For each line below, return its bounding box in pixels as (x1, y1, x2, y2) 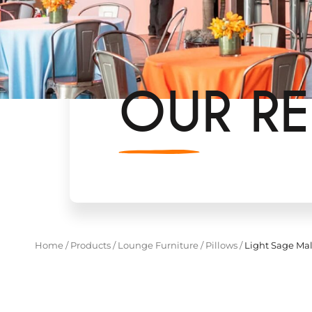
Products (70, 240, 111, 251)
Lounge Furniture (118, 240, 198, 251)
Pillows (205, 240, 237, 251)
